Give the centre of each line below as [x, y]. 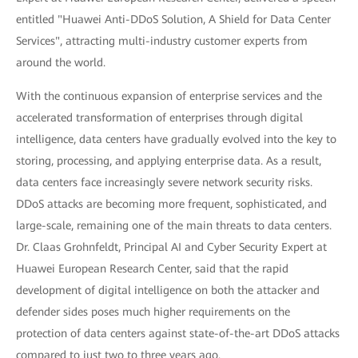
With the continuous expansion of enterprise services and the [169, 96]
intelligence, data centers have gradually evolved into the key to [176, 139]
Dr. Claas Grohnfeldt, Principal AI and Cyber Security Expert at [171, 247]
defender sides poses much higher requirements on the [153, 312]
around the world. [61, 62]
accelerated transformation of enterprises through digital [159, 117]
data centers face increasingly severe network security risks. [164, 182]
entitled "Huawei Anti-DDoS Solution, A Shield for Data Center [173, 19]
